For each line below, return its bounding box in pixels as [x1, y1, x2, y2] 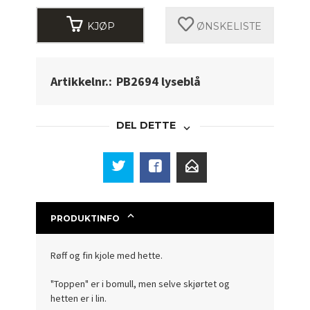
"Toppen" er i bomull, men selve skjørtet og [51, 277, 230, 290]
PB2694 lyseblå [116, 73, 201, 89]
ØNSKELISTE [193, 20, 262, 33]
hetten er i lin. [51, 291, 107, 304]
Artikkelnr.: [51, 73, 113, 89]
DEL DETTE [116, 118, 176, 131]
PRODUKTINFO [51, 212, 120, 224]
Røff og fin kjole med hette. [51, 248, 163, 262]
